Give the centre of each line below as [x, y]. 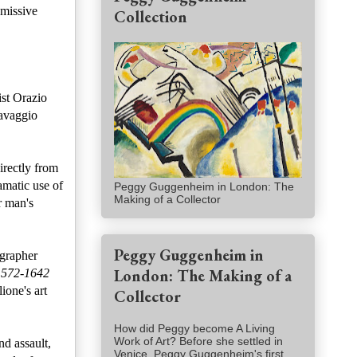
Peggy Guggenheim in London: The [204, 187]
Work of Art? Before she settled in [198, 341]
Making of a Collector [167, 200]
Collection [151, 17]
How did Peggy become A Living [194, 329]
